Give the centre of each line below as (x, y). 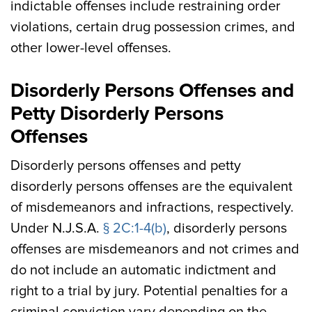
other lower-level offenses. (91, 48)
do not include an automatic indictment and (143, 270)
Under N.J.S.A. (57, 228)
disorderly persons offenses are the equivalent (151, 187)
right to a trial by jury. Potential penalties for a (149, 291)
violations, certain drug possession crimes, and (153, 27)
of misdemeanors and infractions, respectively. (152, 208)
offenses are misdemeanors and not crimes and (155, 249)
